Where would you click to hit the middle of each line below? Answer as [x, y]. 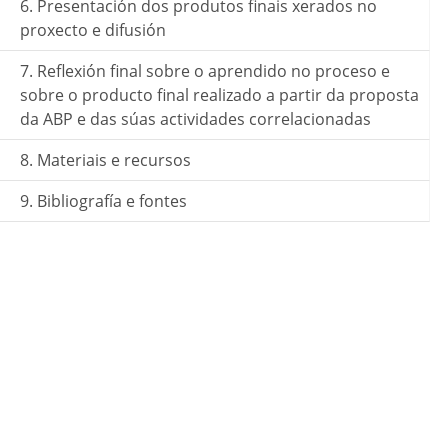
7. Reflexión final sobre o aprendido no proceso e [205, 71]
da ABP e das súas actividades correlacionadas [195, 119]
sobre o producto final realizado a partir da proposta [219, 95]
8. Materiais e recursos [105, 160]
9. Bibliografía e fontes [103, 201]
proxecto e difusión [93, 30]
